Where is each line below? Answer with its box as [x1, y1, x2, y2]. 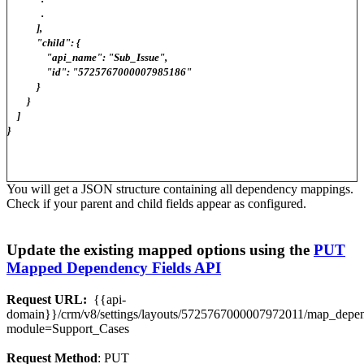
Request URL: [6, 292, 87, 306]
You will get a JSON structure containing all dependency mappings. [6, 182, 353, 197]
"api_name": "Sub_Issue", [7, 51, 167, 64]
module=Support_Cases [6, 321, 129, 336]
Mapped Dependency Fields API [6, 258, 221, 276]
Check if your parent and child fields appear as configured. [6, 197, 306, 211]
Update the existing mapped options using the [6, 240, 314, 258]
